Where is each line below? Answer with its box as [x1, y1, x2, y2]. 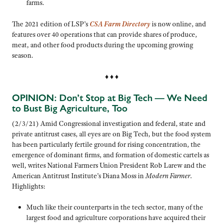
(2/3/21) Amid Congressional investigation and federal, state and [12, 118, 206, 128]
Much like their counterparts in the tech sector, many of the [26, 203, 203, 212]
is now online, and [150, 19, 206, 28]
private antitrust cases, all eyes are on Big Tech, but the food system [12, 129, 211, 138]
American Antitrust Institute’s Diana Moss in [12, 171, 145, 180]
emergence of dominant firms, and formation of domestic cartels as [12, 150, 209, 159]
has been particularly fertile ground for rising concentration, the [12, 139, 201, 149]
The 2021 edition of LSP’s [12, 19, 90, 28]
